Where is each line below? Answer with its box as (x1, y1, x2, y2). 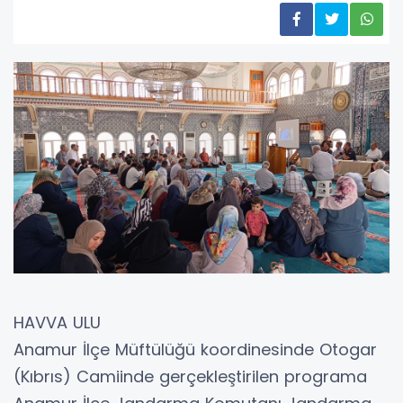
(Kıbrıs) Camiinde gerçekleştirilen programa (13, 365, 367, 389)
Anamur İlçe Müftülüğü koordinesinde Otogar (13, 338, 377, 362)
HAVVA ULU (13, 311, 101, 335)
